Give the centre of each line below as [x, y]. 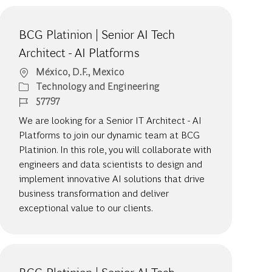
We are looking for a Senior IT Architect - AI [110, 120]
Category [38, 86]
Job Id [31, 100]
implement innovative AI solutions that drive [112, 178]
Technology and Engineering [98, 86]
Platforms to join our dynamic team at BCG [110, 135]
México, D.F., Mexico [80, 72]
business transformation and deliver [94, 193]
